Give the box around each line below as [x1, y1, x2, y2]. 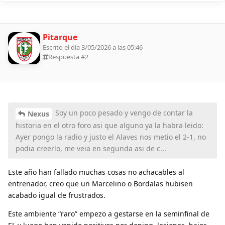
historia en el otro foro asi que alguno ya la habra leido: [16, 120, 203, 130]
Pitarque [43, 31, 77, 43]
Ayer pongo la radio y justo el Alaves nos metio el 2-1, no [16, 132, 206, 142]
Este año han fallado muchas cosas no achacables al [8, 167, 184, 177]
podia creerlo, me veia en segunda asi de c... [16, 143, 166, 153]
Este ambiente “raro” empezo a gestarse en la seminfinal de [8, 208, 209, 218]
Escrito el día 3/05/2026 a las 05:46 [43, 42, 143, 52]
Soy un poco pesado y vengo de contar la [53, 107, 193, 118]
